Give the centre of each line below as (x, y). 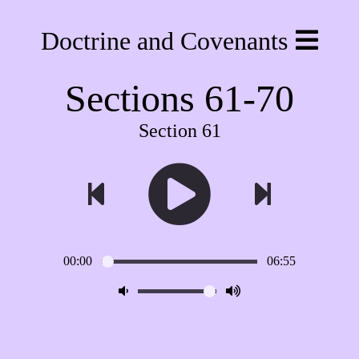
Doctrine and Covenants (164, 41)
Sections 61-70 (179, 98)
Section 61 (179, 131)
